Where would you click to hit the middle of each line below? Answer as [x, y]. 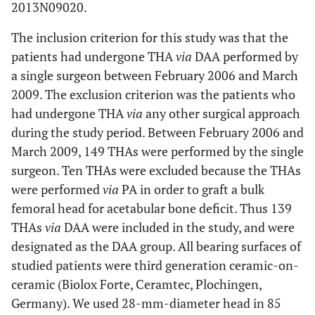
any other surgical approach [223, 113]
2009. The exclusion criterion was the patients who [153, 94]
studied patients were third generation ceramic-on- [155, 265]
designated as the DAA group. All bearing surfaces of [156, 246]
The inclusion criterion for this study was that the [150, 37]
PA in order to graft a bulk [193, 189]
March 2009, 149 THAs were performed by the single [157, 151]
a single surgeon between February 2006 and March [155, 75]
